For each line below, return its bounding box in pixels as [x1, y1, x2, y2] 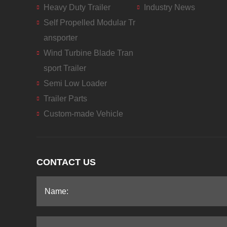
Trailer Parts [44, 94, 88, 103]
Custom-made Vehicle [44, 109, 124, 118]
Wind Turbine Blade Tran [44, 48, 134, 57]
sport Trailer [44, 63, 87, 72]
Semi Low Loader [44, 79, 107, 88]
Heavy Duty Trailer [44, 3, 111, 12]
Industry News [143, 3, 195, 12]
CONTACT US [36, 157, 96, 168]
